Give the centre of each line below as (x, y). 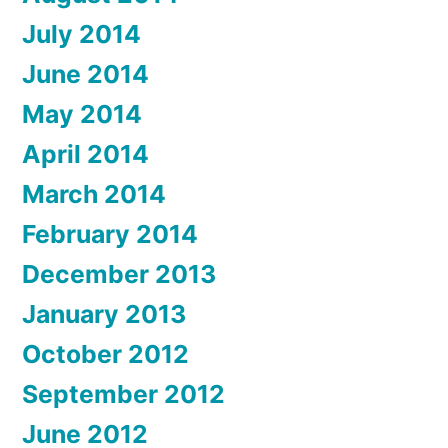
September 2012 (123, 393)
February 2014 (110, 233)
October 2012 (105, 353)
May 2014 (82, 113)
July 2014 (81, 33)
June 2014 (85, 73)
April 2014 (85, 153)
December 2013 (119, 273)
